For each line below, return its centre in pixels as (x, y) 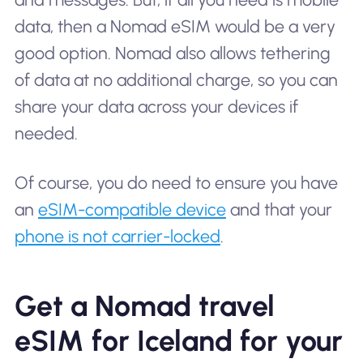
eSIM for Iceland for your (178, 341)
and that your (279, 210)
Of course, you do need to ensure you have (176, 183)
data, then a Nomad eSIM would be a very (175, 26)
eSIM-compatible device (132, 210)
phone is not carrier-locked (117, 237)
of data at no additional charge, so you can (176, 79)
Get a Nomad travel (144, 306)
